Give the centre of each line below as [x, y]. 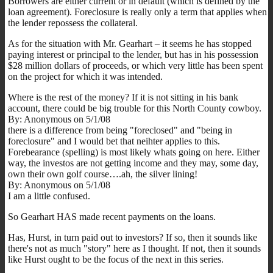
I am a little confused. [49, 196]
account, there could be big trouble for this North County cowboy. [135, 108]
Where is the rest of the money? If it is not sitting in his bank [123, 97]
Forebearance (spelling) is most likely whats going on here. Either [134, 152]
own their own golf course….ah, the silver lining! [103, 174]
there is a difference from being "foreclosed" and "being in [120, 130]
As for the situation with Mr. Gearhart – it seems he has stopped [130, 43]
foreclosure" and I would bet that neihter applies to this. [114, 141]
